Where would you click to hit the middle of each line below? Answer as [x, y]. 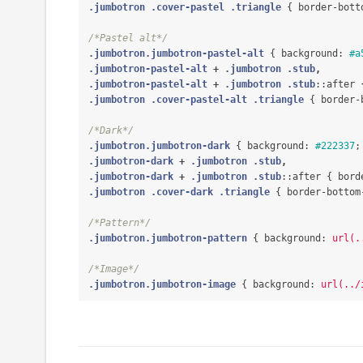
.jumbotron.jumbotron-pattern [168, 238]
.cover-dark [182, 192]
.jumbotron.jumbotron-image [162, 284]
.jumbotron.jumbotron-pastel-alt [176, 53]
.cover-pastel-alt [199, 100]
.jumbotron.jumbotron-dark [159, 146]
